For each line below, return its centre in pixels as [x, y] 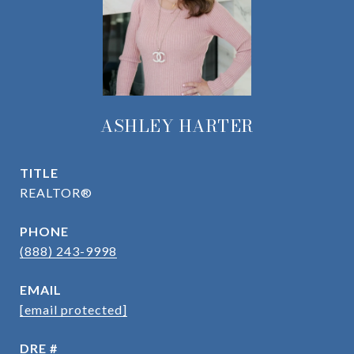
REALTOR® [56, 192]
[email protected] [73, 309]
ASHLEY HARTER [177, 126]
